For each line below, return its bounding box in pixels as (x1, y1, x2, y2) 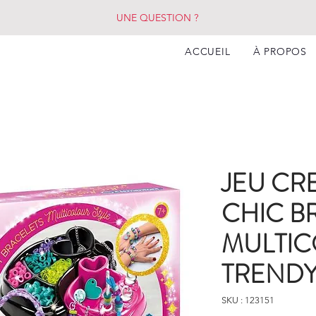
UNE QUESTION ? (116, 11, 198, 24)
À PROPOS (253, 45, 307, 58)
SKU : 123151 (221, 295, 274, 305)
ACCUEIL (185, 45, 231, 58)
